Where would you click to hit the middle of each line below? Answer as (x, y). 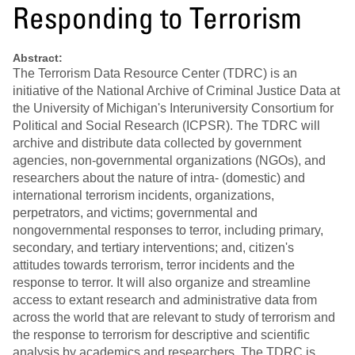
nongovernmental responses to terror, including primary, (168, 231)
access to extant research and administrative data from (165, 300)
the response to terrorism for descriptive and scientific (161, 335)
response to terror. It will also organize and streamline (162, 283)
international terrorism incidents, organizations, (143, 196)
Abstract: (38, 58)
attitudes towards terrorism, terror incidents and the (154, 265)
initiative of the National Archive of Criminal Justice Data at (176, 91)
